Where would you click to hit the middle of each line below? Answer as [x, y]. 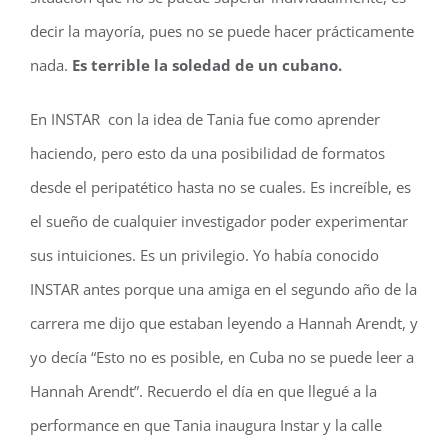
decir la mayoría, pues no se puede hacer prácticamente [222, 31]
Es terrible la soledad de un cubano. [205, 65]
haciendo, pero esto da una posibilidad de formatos [207, 153]
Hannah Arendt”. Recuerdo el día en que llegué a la [203, 391]
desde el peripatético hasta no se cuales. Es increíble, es [220, 187]
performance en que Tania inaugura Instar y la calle [206, 425]
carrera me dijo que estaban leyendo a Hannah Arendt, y [224, 323]
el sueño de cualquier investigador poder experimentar [219, 221]
